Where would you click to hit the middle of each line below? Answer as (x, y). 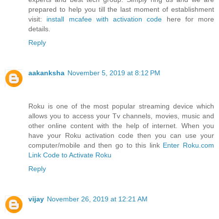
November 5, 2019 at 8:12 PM (114, 73)
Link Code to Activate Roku (70, 155)
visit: (38, 19)
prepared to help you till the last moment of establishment (121, 9)
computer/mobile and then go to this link (96, 145)
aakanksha (46, 73)
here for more (188, 19)
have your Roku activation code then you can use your (121, 135)
